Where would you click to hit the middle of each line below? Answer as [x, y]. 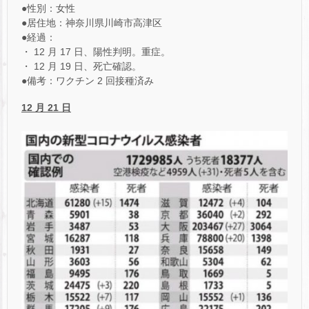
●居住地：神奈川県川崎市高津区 [92, 22]
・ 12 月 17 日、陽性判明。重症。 [96, 51]
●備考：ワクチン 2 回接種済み [88, 80]
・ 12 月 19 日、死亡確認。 [81, 66]
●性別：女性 [48, 8]
